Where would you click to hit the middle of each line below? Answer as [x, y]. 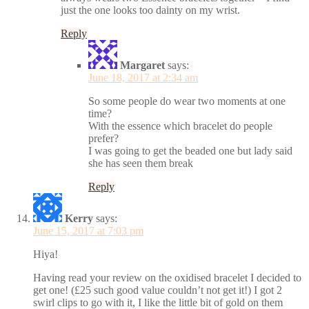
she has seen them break [141, 163]
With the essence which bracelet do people [180, 126]
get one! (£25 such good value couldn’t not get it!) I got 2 [158, 290]
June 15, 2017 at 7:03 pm [88, 230]
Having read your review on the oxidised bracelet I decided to [167, 277]
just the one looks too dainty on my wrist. [150, 10]
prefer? [103, 138]
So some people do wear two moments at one [187, 101]
